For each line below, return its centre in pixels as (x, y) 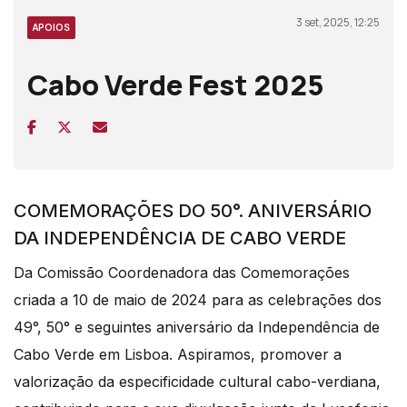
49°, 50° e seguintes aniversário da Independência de (197, 327)
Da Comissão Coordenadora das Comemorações (182, 272)
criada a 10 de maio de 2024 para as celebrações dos (198, 299)
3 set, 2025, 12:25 (338, 22)
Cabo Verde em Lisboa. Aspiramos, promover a (178, 354)
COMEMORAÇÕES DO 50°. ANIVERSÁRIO (193, 210)
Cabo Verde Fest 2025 (176, 84)
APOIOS (51, 27)
